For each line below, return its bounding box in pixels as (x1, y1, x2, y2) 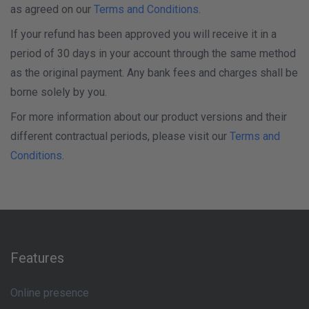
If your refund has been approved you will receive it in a (10, 28, 277, 41)
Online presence (10, 286, 89, 299)
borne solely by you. (10, 86, 107, 99)
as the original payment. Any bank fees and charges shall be (10, 66, 298, 79)
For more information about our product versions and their (10, 110, 287, 123)
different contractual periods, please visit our (10, 130, 230, 143)
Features (10, 250, 64, 266)
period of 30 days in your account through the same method (10, 47, 296, 60)
